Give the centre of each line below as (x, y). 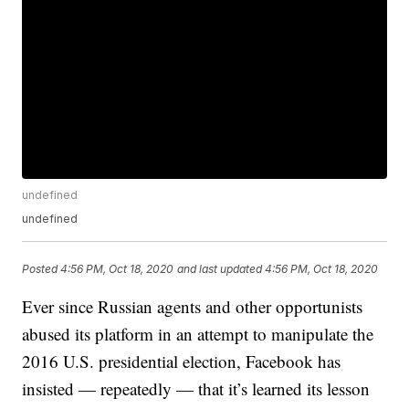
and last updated (220, 268)
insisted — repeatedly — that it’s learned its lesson (196, 389)
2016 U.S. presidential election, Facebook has (182, 362)
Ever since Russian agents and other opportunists (193, 307)
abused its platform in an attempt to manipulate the (198, 334)
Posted (42, 268)
